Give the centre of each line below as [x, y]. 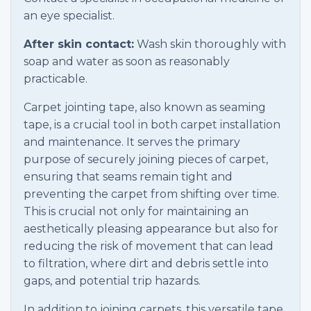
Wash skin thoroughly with [210, 44]
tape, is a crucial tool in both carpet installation [152, 125]
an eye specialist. [69, 16]
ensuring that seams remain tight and [128, 177]
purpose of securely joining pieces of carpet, [146, 159]
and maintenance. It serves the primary [132, 142]
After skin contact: [79, 44]
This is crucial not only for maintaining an [136, 211]
